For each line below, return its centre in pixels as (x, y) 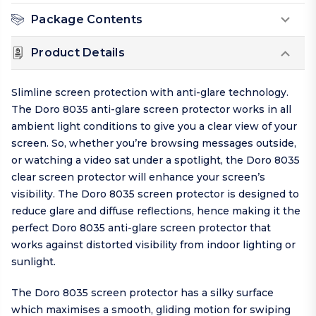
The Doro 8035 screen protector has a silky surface (142, 293)
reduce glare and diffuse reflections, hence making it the (156, 211)
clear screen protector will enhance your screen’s (138, 177)
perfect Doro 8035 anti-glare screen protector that (141, 228)
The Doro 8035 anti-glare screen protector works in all (151, 110)
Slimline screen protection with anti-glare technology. (150, 93)
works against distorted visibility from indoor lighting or (153, 245)
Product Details (78, 53)
